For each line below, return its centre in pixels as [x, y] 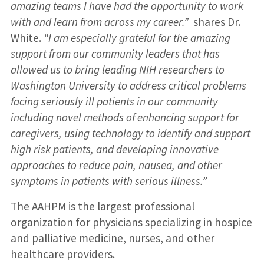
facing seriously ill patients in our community [114, 102]
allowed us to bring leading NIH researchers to [117, 70]
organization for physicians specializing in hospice [131, 222]
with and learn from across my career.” [99, 22]
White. [27, 38]
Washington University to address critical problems [128, 86]
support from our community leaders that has [115, 54]
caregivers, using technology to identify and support [130, 133]
